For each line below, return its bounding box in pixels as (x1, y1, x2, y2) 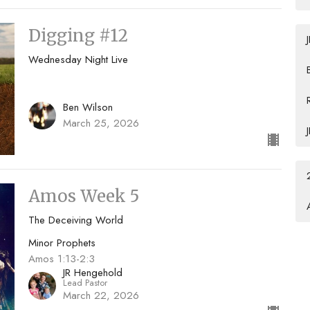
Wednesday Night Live (28, 51, 128, 67)
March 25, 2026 (62, 116, 139, 131)
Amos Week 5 (28, 185, 139, 208)
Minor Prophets (28, 235, 95, 251)
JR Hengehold (62, 265, 122, 281)
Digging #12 (28, 24, 128, 46)
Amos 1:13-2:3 (28, 251, 95, 267)
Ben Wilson (62, 100, 113, 116)
